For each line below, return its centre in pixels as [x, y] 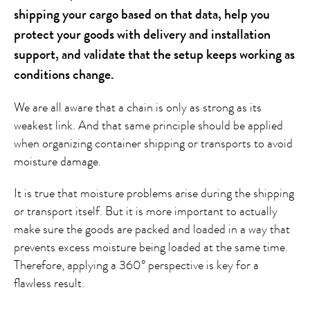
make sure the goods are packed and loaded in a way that [152, 229]
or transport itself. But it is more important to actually [146, 211]
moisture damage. [57, 161]
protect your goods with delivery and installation [142, 34]
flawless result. [49, 283]
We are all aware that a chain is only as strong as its [138, 107]
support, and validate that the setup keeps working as [154, 54]
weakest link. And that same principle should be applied [148, 125]
